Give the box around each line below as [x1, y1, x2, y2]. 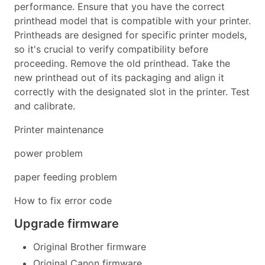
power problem [14, 147, 83, 159]
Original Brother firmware [33, 241, 146, 253]
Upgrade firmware [14, 216, 119, 231]
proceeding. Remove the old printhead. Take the [14, 57, 230, 69]
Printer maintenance [14, 124, 104, 135]
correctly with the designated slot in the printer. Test [14, 86, 250, 98]
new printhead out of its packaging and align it [14, 72, 224, 83]
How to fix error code [14, 195, 112, 206]
